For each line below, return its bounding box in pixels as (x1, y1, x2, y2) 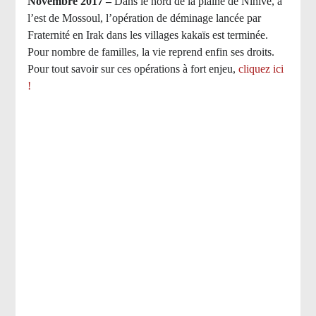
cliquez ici (238, 63, 284, 75)
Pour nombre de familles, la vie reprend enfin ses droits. (27, 46, 274, 59)
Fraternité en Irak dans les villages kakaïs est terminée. (27, 29, 268, 42)
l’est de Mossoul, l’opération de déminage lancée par (27, 12, 261, 25)
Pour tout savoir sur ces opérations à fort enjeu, (27, 63, 238, 75)
